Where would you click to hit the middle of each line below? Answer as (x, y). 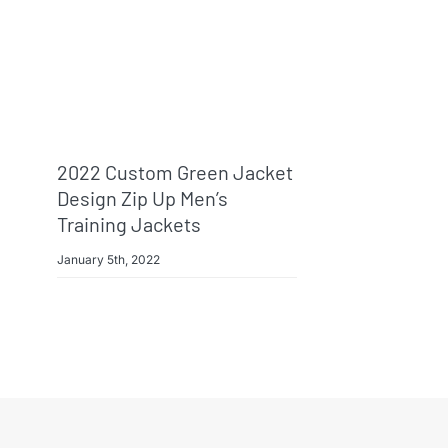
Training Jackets (128, 224)
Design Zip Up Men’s (142, 198)
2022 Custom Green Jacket (174, 172)
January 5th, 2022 (108, 260)
